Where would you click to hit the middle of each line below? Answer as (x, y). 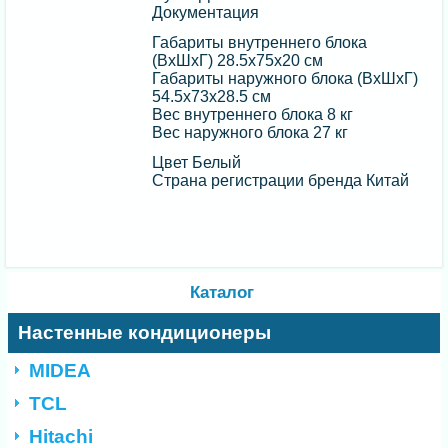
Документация (206, 13)
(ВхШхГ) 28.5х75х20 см (238, 61)
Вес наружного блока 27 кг (250, 133)
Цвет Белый (197, 163)
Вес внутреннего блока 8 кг (253, 115)
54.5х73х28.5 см (212, 97)
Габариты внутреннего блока (260, 43)
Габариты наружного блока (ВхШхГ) (285, 79)
